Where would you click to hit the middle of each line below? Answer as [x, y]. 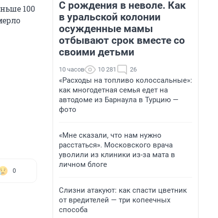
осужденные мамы [106, 29]
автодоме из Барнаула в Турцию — [119, 100]
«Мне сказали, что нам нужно [110, 135]
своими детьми [97, 52]
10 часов [72, 69]
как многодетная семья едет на [113, 90]
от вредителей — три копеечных [115, 200]
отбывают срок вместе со [122, 40]
